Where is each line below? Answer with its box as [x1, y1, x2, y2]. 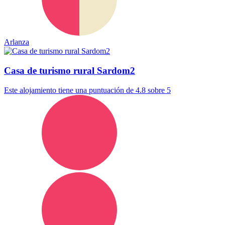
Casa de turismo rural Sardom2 [4, 65, 135, 76]
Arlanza [4, 38, 29, 47]
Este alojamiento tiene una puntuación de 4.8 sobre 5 [4, 85, 171, 94]
